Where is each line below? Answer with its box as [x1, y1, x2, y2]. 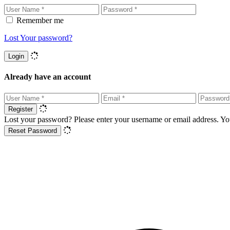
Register [8, 105, 33, 113]
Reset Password [8, 126, 57, 135]
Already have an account [4, 72, 91, 82]
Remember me [16, 16, 64, 25]
